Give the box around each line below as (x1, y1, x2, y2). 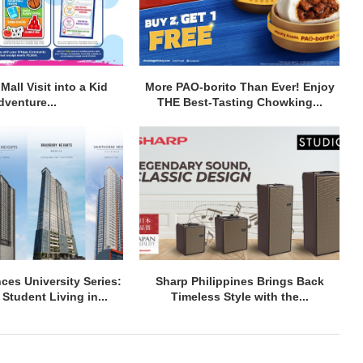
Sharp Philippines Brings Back (155, 274, 324, 288)
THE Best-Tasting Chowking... (156, 96, 322, 109)
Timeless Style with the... (170, 289, 309, 303)
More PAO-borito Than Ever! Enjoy (144, 80, 335, 94)
